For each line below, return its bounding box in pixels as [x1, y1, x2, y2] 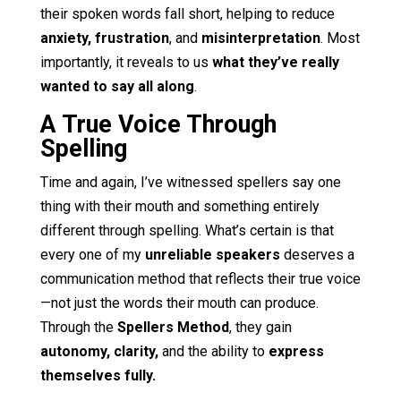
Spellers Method [116, 318, 229, 336]
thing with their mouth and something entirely [39, 197, 320, 215]
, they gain [228, 318, 292, 336]
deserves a [279, 245, 354, 263]
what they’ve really [211, 53, 339, 71]
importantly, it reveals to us [39, 53, 212, 71]
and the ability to [158, 342, 269, 360]
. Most [320, 29, 360, 47]
